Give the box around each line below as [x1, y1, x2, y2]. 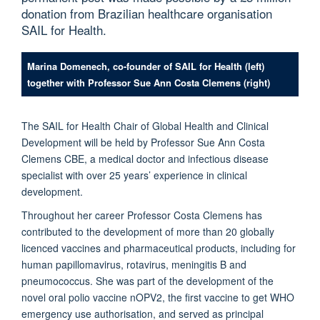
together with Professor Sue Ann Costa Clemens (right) [26, 75, 270, 89]
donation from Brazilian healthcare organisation [21, 4, 272, 22]
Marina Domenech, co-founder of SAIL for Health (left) [26, 59, 264, 73]
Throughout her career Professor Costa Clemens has [21, 207, 262, 222]
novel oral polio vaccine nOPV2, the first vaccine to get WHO [21, 289, 294, 304]
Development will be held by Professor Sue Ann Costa [21, 134, 265, 149]
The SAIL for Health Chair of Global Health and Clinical [21, 118, 269, 133]
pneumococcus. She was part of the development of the [21, 273, 274, 288]
